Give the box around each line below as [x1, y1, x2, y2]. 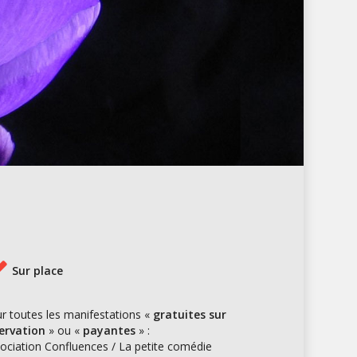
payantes [82, 323, 135, 338]
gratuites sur [152, 307, 226, 322]
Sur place [8, 262, 63, 278]
